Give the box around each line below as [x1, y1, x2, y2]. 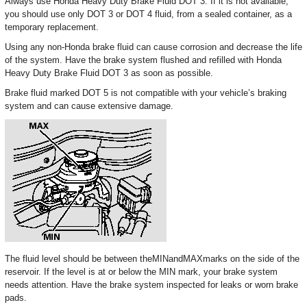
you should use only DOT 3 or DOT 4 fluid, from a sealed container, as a [5, 9, 292, 19]
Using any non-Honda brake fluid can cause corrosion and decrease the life [5, 42, 302, 52]
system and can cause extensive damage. [5, 101, 173, 111]
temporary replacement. [5, 22, 99, 32]
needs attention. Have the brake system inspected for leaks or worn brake [5, 280, 298, 290]
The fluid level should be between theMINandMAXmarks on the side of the [5, 254, 299, 264]
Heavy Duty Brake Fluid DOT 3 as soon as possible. [5, 68, 213, 78]
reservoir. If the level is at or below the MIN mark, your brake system [5, 267, 278, 277]
